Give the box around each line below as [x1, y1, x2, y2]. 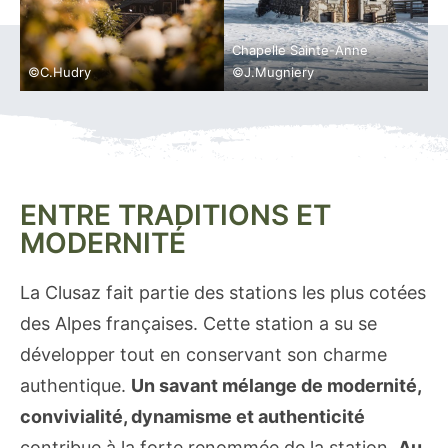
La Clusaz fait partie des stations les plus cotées [20, 281, 426, 303]
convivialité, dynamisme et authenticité [20, 405, 365, 427]
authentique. [20, 374, 131, 396]
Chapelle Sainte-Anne [232, 41, 368, 58]
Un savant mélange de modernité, [131, 374, 422, 396]
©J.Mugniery [232, 63, 314, 80]
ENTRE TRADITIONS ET [20, 197, 331, 232]
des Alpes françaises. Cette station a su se [20, 312, 377, 334]
